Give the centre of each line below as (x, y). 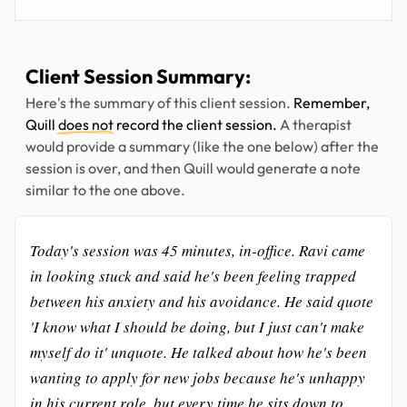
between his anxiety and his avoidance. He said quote (202, 301)
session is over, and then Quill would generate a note (193, 168)
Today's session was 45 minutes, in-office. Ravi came (198, 250)
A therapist (314, 124)
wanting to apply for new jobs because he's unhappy (198, 377)
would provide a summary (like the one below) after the (202, 146)
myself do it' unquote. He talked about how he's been (199, 352)
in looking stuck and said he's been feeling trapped (193, 276)
